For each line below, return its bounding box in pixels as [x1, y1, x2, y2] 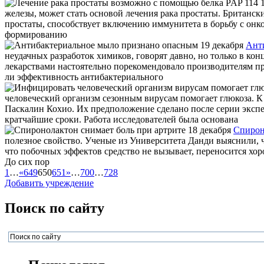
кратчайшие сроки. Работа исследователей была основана [5, 114, 238, 124]
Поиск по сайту [5, 200, 104, 216]
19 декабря [200, 39, 243, 50]
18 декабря [188, 124, 231, 135]
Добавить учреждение [5, 177, 94, 188]
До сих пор [5, 156, 49, 167]
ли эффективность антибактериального [5, 71, 163, 82]
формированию [5, 29, 67, 39]
